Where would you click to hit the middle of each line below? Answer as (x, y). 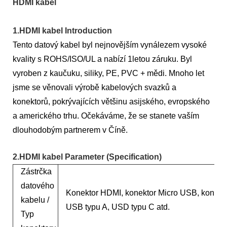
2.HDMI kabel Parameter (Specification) (87, 157)
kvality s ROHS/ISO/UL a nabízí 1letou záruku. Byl (102, 59)
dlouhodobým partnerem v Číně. (70, 130)
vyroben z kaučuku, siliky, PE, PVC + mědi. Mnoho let (108, 73)
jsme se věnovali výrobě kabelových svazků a (94, 87)
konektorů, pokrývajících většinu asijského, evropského (111, 102)
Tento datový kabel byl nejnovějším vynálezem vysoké (110, 45)
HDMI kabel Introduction (66, 31)
